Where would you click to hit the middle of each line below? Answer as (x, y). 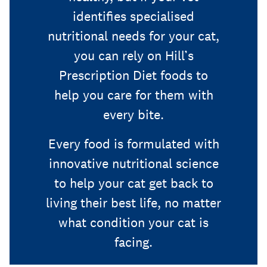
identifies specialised (133, 16)
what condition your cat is (133, 223)
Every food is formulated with (133, 144)
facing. (133, 242)
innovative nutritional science (133, 164)
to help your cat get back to (133, 183)
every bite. (133, 115)
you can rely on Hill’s (133, 56)
